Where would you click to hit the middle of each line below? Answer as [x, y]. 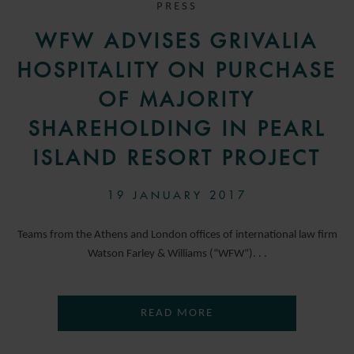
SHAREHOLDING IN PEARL [177, 128]
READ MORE [177, 313]
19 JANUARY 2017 [177, 195]
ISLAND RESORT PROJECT [177, 158]
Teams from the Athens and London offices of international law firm [177, 235]
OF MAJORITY [177, 99]
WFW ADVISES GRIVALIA [177, 41]
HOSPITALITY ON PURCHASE [177, 70]
